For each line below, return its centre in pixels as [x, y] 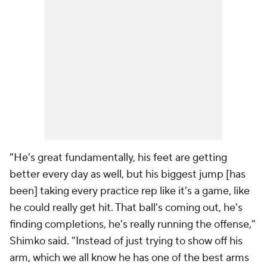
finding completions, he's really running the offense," [133, 225]
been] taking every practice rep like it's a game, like [130, 191]
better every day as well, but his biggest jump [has [128, 175]
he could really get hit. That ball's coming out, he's [126, 208]
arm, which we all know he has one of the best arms [129, 258]
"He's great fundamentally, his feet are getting [118, 158]
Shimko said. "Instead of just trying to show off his [126, 241]
